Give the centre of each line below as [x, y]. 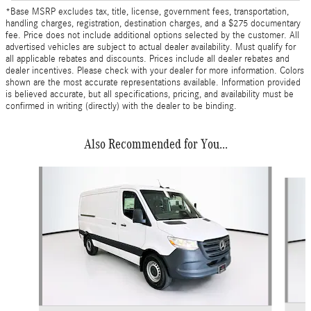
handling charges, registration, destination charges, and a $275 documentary [153, 23]
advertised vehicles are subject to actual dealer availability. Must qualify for [151, 47]
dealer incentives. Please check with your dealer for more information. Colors [155, 70]
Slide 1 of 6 [27, 173]
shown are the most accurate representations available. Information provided [153, 82]
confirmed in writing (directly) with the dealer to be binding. [121, 106]
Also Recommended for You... [155, 143]
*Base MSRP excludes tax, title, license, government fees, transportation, [147, 11]
